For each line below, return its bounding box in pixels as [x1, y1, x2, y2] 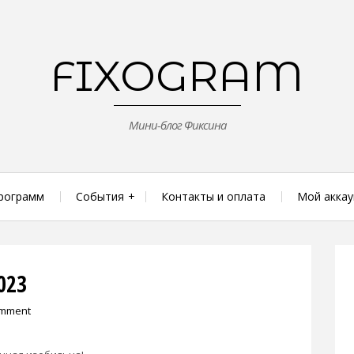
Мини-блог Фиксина [128, 117, 226, 133]
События [75, 189, 124, 204]
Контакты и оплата [160, 189, 265, 204]
